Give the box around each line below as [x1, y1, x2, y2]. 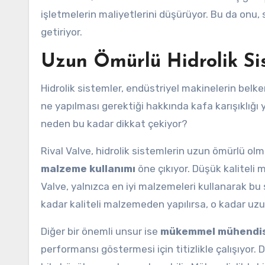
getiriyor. [41, 26, 82, 38]
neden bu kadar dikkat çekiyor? [41, 118, 188, 130]
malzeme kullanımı [41, 163, 135, 174]
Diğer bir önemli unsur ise [41, 225, 160, 237]
